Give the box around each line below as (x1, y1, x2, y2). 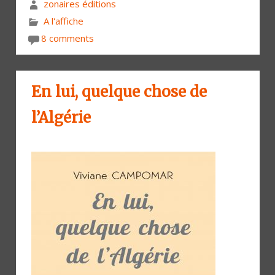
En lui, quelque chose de (31, 82, 207, 101)
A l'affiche (43, 14, 83, 27)
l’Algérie (31, 107, 91, 127)
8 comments (41, 31, 94, 44)
